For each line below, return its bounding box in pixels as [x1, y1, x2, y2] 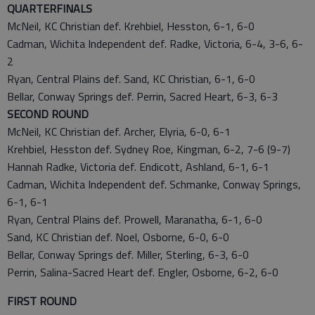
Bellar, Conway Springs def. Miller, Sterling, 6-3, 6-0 [7, 246, 249, 263]
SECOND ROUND [7, 105, 89, 122]
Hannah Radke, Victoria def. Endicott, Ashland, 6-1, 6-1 [7, 158, 269, 175]
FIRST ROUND [7, 292, 77, 309]
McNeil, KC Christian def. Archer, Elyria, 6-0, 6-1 [7, 123, 231, 140]
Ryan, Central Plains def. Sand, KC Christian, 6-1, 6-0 [7, 70, 255, 87]
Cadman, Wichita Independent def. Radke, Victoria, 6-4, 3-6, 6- [7, 35, 303, 52]
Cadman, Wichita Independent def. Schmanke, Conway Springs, [7, 176, 301, 193]
